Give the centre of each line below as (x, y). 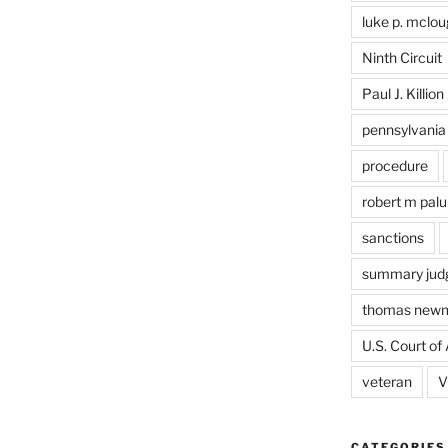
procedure (394, 165)
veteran (386, 381)
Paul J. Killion (402, 93)
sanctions (392, 237)
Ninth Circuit (401, 57)
